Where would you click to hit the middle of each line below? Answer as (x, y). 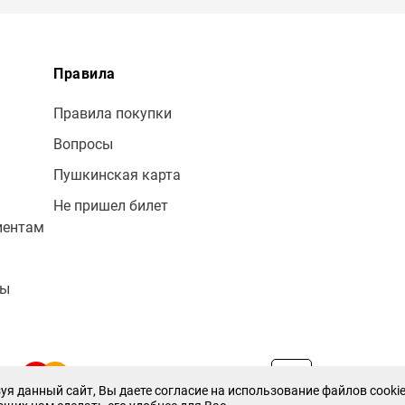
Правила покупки (113, 113)
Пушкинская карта (117, 175)
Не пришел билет (111, 206)
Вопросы (83, 144)
